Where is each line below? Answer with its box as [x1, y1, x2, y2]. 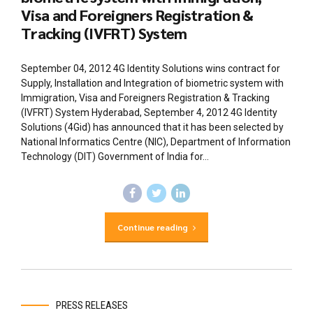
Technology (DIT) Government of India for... [21, 150, 209, 162]
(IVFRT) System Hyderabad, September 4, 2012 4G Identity [21, 106, 277, 118]
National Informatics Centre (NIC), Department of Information [21, 136, 291, 147]
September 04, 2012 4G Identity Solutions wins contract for [21, 62, 280, 74]
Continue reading [117, 221, 188, 233]
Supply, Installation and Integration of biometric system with [21, 77, 284, 89]
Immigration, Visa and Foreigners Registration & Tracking [21, 92, 270, 103]
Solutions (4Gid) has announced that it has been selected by [21, 121, 284, 133]
